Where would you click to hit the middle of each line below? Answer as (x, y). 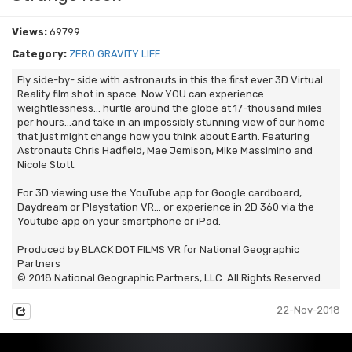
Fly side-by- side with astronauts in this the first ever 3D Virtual (170, 80)
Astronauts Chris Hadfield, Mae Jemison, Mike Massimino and (165, 150)
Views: (29, 32)
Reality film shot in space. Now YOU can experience (141, 94)
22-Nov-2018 (308, 310)
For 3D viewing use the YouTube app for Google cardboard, (159, 193)
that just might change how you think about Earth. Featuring (163, 136)
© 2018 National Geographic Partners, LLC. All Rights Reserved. (170, 278)
